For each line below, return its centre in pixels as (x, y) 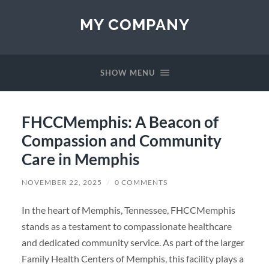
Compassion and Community (121, 140)
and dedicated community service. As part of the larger (133, 242)
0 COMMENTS (141, 182)
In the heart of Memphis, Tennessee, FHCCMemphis (128, 210)
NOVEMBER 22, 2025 (62, 182)
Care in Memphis (80, 159)
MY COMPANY (134, 24)
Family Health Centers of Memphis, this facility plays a (132, 258)
